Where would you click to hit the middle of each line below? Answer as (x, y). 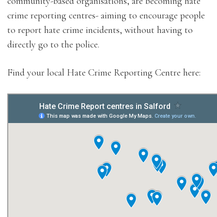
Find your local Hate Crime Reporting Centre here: (104, 73)
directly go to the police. (53, 45)
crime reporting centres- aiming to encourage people (106, 15)
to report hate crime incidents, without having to (100, 30)
